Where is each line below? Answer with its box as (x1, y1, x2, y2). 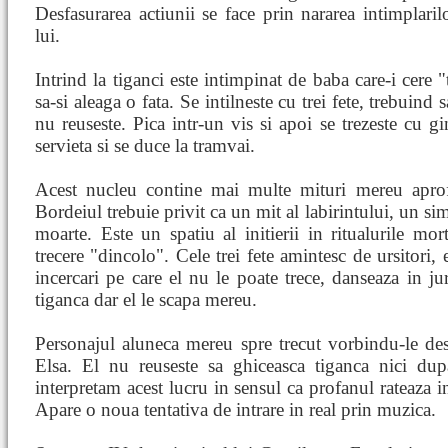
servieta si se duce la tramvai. (35, 135, 255, 156)
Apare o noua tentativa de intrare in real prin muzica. (35, 399, 436, 420)
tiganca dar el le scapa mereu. (35, 289, 257, 310)
